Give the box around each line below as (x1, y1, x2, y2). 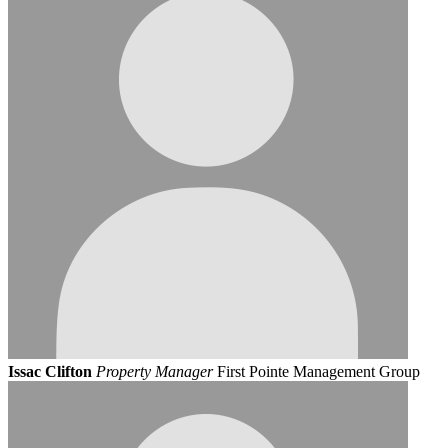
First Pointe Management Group (217, 362, 420, 380)
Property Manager (96, 362, 213, 380)
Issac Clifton (8, 362, 92, 380)
